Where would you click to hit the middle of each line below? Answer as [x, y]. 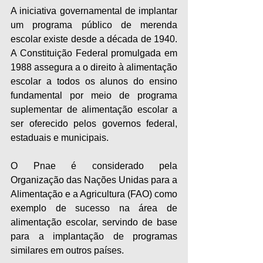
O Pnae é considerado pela [94, 166]
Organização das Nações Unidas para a [94, 180]
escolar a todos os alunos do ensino [94, 82]
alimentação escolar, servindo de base [94, 222]
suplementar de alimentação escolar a [94, 110]
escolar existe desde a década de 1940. [94, 39]
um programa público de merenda [94, 25]
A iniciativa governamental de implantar [94, 11]
